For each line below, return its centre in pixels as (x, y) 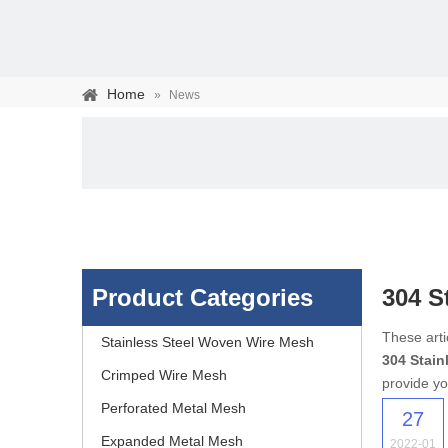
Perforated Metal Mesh (173, 408)
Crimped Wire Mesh (164, 375)
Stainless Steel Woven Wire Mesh (207, 342)
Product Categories (202, 297)
